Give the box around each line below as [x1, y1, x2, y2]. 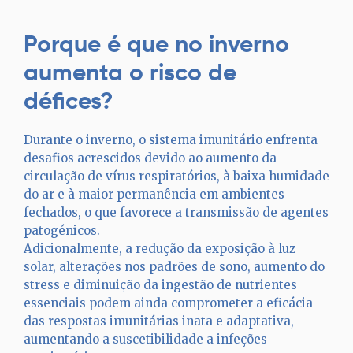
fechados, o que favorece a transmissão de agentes [24, 205, 329, 220]
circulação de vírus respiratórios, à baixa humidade [24, 169, 329, 184]
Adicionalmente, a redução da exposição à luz [24, 241, 295, 256]
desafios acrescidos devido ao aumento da [24, 150, 277, 165]
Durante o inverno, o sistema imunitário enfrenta [24, 132, 318, 147]
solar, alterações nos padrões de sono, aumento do [24, 259, 325, 274]
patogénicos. [24, 223, 100, 238]
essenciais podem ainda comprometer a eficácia [24, 295, 313, 310]
